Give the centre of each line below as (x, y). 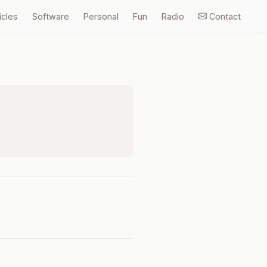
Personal (101, 16)
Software (50, 16)
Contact (224, 16)
